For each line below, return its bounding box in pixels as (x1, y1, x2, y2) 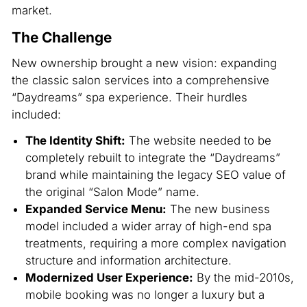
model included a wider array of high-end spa (25, 219, 271, 233)
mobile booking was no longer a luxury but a (25, 287, 265, 302)
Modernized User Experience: (25, 270, 193, 284)
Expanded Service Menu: (25, 201, 167, 216)
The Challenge (11, 28, 112, 46)
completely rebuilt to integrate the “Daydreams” (25, 150, 280, 164)
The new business (166, 201, 270, 216)
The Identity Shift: (25, 133, 125, 147)
